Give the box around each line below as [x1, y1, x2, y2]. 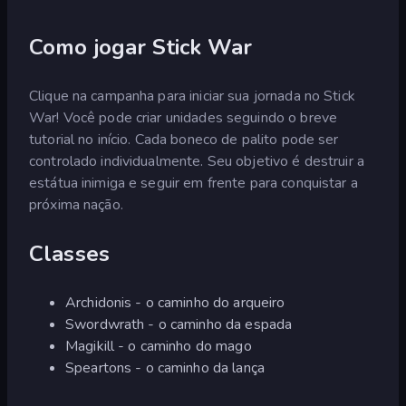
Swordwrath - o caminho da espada [65, 314, 293, 334]
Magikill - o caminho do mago [65, 335, 252, 356]
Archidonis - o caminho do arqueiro [65, 292, 285, 313]
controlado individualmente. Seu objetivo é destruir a [29, 150, 364, 171]
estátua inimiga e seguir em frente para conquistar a [29, 172, 358, 193]
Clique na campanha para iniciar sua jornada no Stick [29, 85, 355, 106]
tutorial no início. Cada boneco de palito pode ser [29, 129, 339, 150]
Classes [29, 238, 110, 268]
